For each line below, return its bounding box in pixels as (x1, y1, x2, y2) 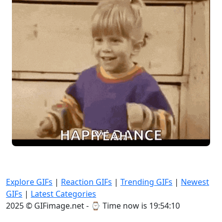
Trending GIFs (120, 176, 172, 188)
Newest (181, 176, 209, 188)
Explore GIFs (6, 176, 53, 188)
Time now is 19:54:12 (103, 200, 180, 212)
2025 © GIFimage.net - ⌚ (6, 200, 103, 212)
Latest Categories (31, 188, 96, 200)
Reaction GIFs (61, 176, 112, 188)
